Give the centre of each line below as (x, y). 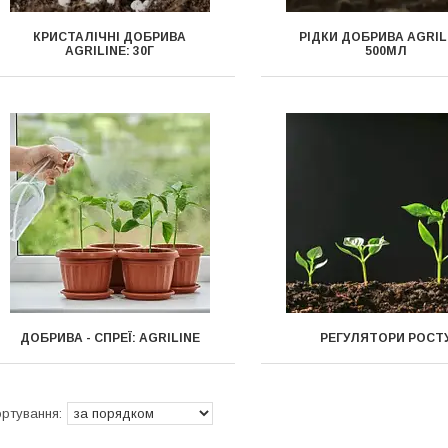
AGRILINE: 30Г (110, 51)
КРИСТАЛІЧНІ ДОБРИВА (110, 37)
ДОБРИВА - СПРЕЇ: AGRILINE (109, 338)
